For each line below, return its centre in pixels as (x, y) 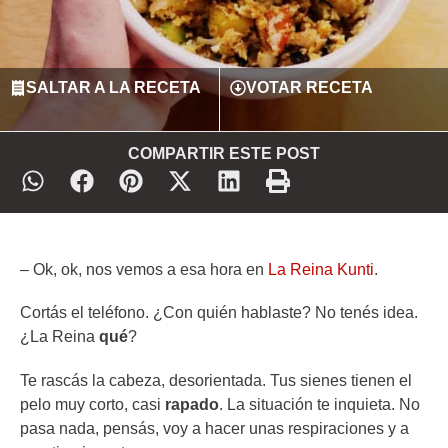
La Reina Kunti (321, 270)
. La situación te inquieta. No (319, 404)
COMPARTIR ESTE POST (224, 154)
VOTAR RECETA (309, 88)
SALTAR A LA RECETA (113, 88)
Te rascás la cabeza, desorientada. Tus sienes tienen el (216, 380)
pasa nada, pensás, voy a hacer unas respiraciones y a (214, 428)
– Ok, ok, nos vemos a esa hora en (144, 270)
